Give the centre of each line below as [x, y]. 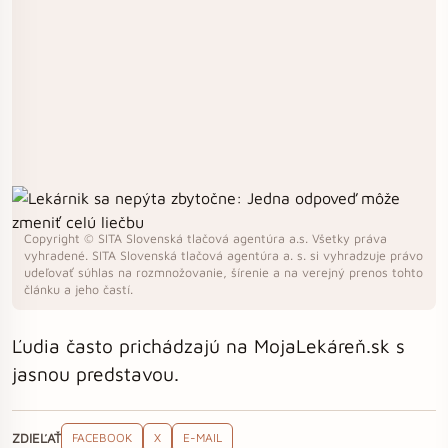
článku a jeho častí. [78, 289]
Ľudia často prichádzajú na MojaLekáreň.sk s [208, 345]
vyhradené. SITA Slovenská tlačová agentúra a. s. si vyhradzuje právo [223, 255]
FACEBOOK [102, 437]
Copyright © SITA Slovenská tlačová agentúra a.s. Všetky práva [205, 238]
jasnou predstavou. [95, 373]
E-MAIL [202, 437]
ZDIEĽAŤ [36, 437]
